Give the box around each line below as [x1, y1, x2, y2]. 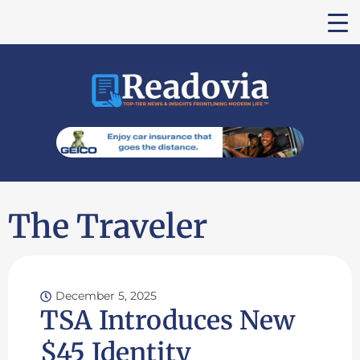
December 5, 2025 [55, 288, 157, 304]
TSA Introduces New [40, 305, 295, 337]
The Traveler [8, 207, 207, 247]
